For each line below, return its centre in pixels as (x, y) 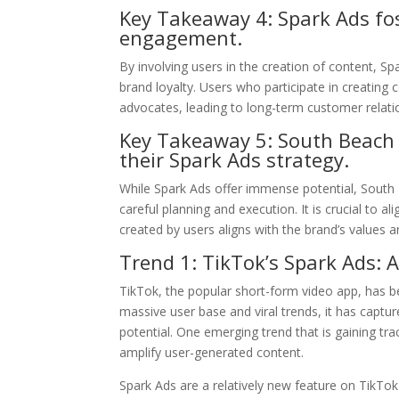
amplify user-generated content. (212, 352)
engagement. (181, 37)
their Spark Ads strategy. (235, 159)
